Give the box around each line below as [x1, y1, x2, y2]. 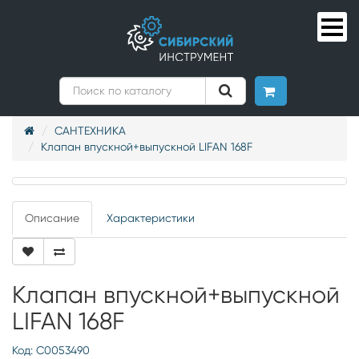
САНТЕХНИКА [54, 124, 126, 137]
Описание [25, 212, 79, 224]
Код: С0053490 [12, 344, 90, 357]
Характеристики [107, 212, 195, 224]
